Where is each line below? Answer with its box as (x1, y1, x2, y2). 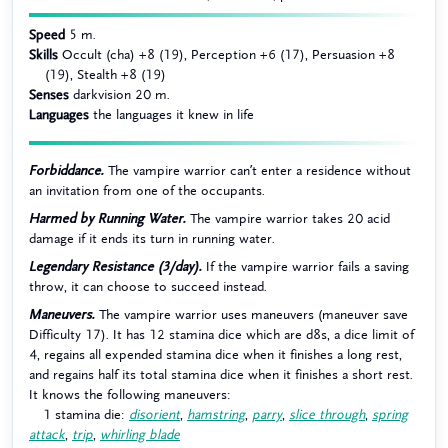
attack (29, 428, 65, 441)
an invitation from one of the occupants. (29, 184, 265, 197)
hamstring (187, 408, 245, 421)
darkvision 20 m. (73, 88, 170, 101)
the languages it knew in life (93, 108, 254, 121)
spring (372, 408, 408, 421)
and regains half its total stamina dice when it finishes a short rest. (29, 368, 413, 381)
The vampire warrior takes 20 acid (186, 212, 390, 225)
